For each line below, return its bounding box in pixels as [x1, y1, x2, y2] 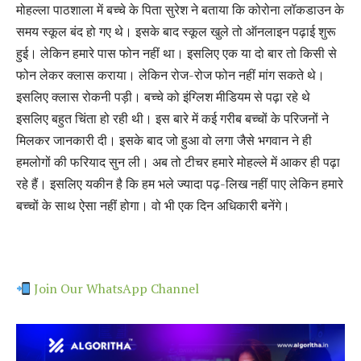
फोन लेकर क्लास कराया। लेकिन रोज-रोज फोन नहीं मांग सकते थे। [16, 66, 325, 85]
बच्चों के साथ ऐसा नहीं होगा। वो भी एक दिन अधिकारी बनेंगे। [16, 197, 290, 215]
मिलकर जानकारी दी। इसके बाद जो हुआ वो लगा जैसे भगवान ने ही [16, 131, 312, 150]
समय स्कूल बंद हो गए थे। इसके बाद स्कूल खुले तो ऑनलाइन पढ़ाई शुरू [16, 23, 336, 41]
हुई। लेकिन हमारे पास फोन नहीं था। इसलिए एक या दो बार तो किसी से [16, 44, 337, 63]
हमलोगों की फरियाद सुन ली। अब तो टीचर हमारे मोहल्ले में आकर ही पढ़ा [16, 153, 340, 172]
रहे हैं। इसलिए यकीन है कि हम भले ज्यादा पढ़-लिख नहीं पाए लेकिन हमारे [16, 175, 343, 193]
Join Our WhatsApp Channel [31, 280, 200, 298]
